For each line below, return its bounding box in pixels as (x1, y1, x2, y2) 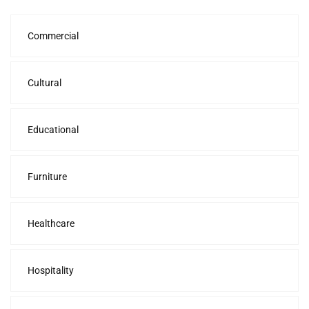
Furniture (28, 170, 67, 182)
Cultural (28, 77, 61, 88)
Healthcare (28, 217, 74, 229)
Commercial (28, 30, 79, 41)
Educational (28, 123, 79, 135)
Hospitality (28, 264, 74, 276)
